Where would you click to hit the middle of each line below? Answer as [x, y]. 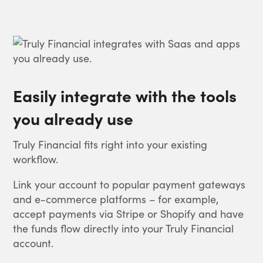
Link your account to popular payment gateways [129, 184]
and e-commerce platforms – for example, [116, 198]
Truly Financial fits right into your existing [110, 144]
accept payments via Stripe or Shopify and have [129, 213]
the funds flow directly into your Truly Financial [124, 228]
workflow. [36, 159]
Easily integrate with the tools [125, 95]
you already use [73, 118]
